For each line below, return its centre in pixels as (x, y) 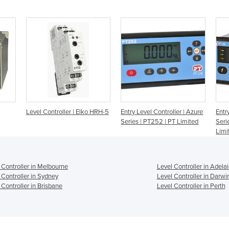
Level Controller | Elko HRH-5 (67, 112)
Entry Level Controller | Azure (162, 112)
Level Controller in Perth (191, 186)
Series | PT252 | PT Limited (160, 121)
